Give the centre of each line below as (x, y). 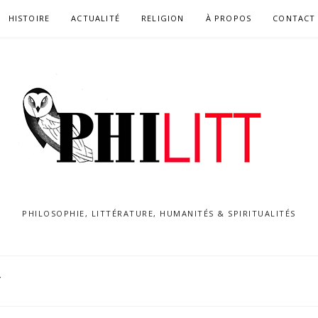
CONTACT (294, 18)
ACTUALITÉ (96, 18)
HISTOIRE (29, 18)
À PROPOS (229, 18)
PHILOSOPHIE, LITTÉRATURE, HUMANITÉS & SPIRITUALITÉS (159, 213)
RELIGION (163, 18)
